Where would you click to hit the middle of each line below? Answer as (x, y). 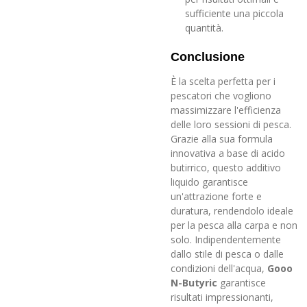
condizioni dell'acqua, (218, 268)
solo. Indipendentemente (226, 239)
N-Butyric (194, 282)
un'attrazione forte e (216, 196)
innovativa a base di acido (228, 153)
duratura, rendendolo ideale (232, 210)
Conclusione (208, 57)
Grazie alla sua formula (222, 138)
